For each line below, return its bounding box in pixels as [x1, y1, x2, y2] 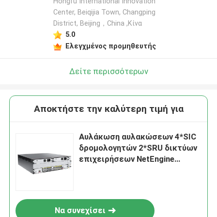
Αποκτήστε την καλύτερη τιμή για [33, 103, 184, 115]
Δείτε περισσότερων [69, 66, 148, 76]
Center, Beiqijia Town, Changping [53, 8, 155, 16]
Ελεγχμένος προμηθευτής [65, 42, 156, 50]
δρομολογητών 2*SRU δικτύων [79, 143, 198, 153]
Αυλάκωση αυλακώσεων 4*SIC [79, 132, 197, 142]
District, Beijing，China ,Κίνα [53, 19, 142, 28]
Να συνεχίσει [54, 205, 106, 216]
